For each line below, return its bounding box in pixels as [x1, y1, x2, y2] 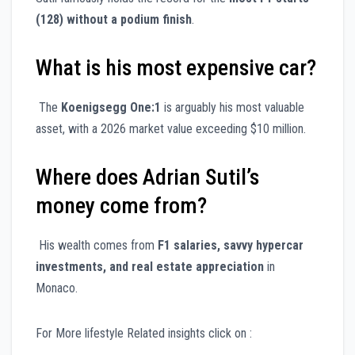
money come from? [36, 193, 207, 219]
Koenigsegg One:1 [61, 100, 161, 116]
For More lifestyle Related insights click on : [36, 326, 252, 342]
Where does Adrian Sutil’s [36, 164, 259, 191]
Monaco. [36, 281, 78, 296]
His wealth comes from [36, 238, 158, 254]
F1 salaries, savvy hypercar [158, 238, 303, 254]
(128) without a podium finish [36, 12, 192, 28]
